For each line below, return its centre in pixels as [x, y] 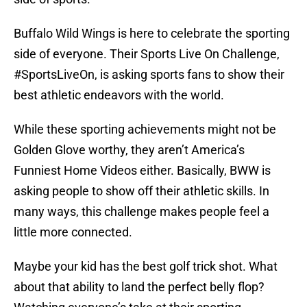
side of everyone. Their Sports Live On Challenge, [147, 54]
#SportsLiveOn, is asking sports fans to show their [149, 75]
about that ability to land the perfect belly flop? [139, 287]
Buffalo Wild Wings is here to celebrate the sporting [152, 34]
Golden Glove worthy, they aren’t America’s [129, 150]
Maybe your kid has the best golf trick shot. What [146, 267]
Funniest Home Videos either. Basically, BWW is [142, 171]
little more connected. [73, 232]
